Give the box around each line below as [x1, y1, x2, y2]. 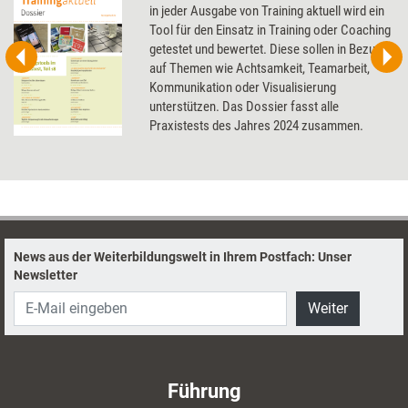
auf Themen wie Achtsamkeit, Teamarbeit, [149, 59, 371, 76]
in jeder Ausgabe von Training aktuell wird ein [149, 2, 385, 19]
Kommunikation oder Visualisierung [149, 78, 337, 96]
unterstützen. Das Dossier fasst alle [149, 97, 340, 115]
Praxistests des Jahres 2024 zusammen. [149, 117, 364, 134]
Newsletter [14, 267, 77, 282]
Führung [167, 379, 241, 403]
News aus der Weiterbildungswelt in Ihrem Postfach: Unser [14, 249, 352, 264]
